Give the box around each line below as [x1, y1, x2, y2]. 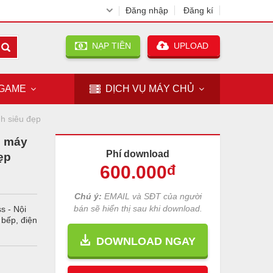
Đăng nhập [126, 5, 168, 15]
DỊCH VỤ [105, 83, 146, 94]
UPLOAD [169, 41, 211, 51]
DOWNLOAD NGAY [90, 235, 196, 247]
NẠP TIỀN [87, 41, 131, 51]
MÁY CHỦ [146, 83, 194, 94]
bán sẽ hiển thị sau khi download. [73, 204, 202, 213]
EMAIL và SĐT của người [101, 191, 202, 201]
